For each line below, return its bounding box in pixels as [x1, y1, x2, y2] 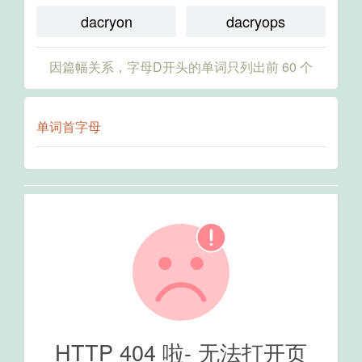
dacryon [80, 11, 133, 32]
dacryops [226, 11, 285, 32]
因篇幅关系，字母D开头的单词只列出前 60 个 [49, 57, 313, 76]
